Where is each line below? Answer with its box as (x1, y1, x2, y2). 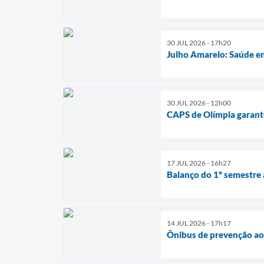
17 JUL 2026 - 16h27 (167, 159, 231, 168)
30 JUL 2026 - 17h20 (167, 38, 231, 48)
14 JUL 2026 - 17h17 (167, 219, 231, 228)
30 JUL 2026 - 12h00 (167, 98, 231, 108)
